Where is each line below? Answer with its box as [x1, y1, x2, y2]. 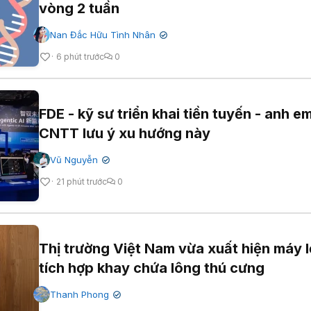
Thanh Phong [50, 288, 109, 300]
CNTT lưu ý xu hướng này [39, 124, 210, 142]
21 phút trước [56, 176, 107, 187]
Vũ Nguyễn [50, 153, 98, 165]
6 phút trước [56, 51, 104, 62]
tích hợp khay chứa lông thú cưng [39, 259, 264, 276]
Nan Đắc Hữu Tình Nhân [50, 28, 155, 40]
